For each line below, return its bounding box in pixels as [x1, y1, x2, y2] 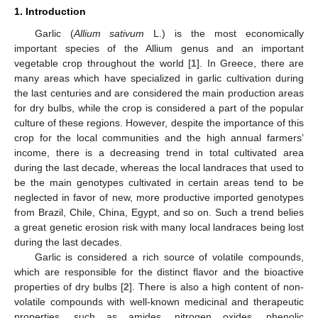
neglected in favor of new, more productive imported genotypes [14, 192, 304, 203]
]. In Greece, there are [197, 57, 305, 69]
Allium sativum [73, 28, 145, 39]
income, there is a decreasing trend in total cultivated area [14, 147, 304, 158]
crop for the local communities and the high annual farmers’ [14, 132, 304, 143]
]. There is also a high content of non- [129, 281, 305, 292]
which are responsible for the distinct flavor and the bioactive [14, 266, 304, 278]
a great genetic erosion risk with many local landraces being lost [14, 221, 304, 233]
